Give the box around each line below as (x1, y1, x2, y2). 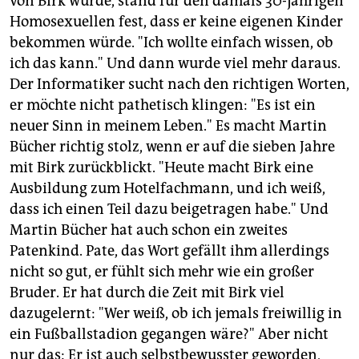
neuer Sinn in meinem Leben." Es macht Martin (10, 117, 327, 135)
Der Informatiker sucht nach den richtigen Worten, (10, 75, 349, 94)
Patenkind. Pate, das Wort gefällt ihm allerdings (10, 242, 329, 260)
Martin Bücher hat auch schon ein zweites (10, 221, 288, 240)
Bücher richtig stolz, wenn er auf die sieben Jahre (10, 138, 335, 156)
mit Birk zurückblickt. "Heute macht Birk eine (10, 159, 313, 177)
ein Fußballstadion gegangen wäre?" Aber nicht (10, 325, 329, 344)
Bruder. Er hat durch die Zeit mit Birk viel (10, 284, 284, 302)
